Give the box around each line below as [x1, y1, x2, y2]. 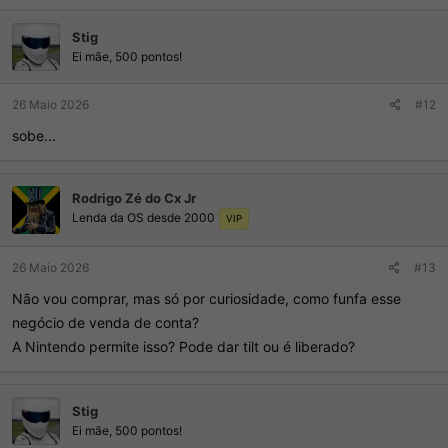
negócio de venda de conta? [12, 313, 199, 331]
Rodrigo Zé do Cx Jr [72, 190, 196, 206]
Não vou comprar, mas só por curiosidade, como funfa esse [12, 289, 401, 307]
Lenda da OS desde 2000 [72, 210, 215, 225]
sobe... [12, 126, 56, 144]
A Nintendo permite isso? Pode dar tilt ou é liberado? [12, 337, 355, 355]
